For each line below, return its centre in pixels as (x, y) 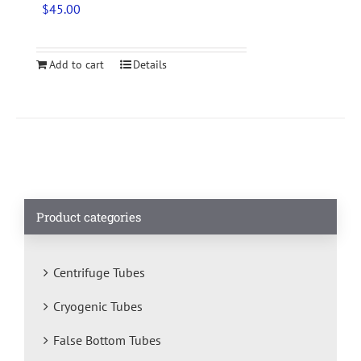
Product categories (89, 216)
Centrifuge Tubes (99, 272)
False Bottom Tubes (107, 340)
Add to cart (77, 64)
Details (150, 64)
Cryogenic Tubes (98, 306)
